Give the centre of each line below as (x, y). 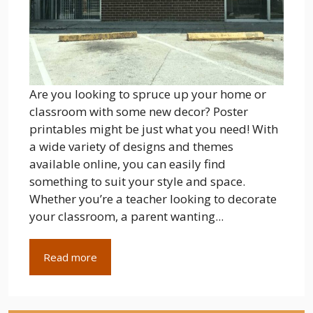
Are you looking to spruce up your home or (148, 94)
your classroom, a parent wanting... (126, 216)
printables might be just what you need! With (154, 129)
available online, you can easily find (128, 164)
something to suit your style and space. (137, 181)
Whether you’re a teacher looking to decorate (153, 199)
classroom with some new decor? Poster (139, 111)
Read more (70, 257)
